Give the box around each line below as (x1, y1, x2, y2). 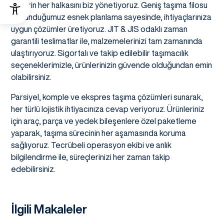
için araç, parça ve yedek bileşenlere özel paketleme (11, 117, 196, 125)
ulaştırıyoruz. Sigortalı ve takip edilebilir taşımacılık (11, 49, 188, 57)
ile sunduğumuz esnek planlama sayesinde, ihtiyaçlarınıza (11, 13, 211, 21)
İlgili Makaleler (11, 203, 87, 215)
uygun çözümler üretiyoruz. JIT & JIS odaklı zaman (11, 25, 187, 33)
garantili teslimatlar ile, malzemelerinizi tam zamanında (11, 37, 202, 45)
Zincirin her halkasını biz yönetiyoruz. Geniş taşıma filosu (11, 1, 207, 9)
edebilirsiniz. (11, 165, 55, 173)
